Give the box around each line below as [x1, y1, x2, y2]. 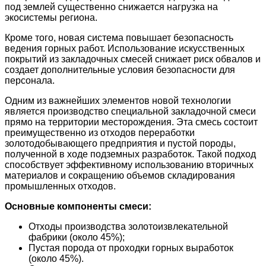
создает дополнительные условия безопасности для [5, 64, 235, 75]
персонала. [5, 75, 55, 85]
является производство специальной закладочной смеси [5, 106, 256, 116]
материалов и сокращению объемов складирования [5, 170, 235, 180]
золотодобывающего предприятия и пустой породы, [5, 138, 236, 148]
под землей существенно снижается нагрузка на [5, 1, 218, 12]
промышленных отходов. [5, 180, 116, 191]
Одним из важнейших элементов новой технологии [5, 95, 231, 106]
